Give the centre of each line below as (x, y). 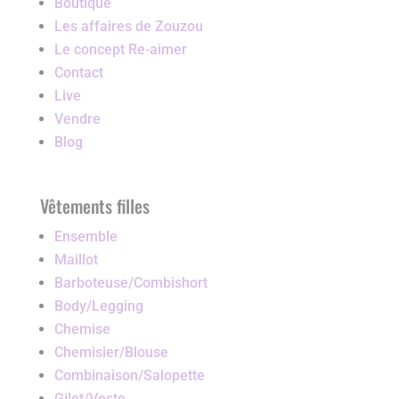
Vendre (77, 118)
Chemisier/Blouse (111, 352)
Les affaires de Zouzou (128, 26)
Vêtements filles (94, 205)
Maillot (76, 259)
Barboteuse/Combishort (130, 282)
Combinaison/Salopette (129, 375)
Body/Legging (98, 305)
